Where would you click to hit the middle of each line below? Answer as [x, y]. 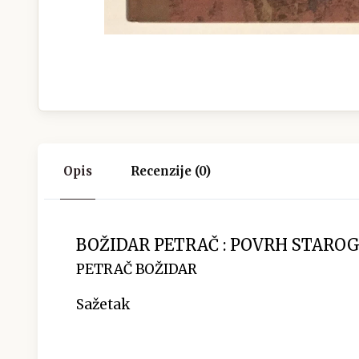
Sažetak [103, 304]
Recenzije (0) [171, 171]
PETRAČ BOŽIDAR [137, 269]
